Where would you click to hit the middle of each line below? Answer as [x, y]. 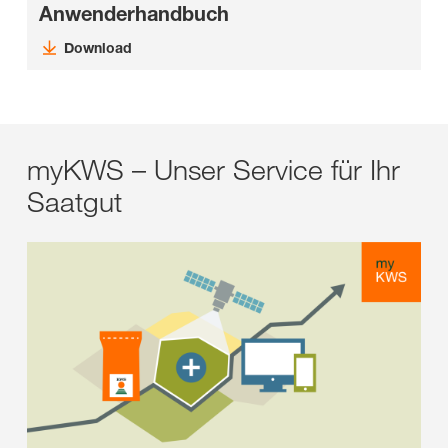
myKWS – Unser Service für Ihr [213, 170]
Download [97, 48]
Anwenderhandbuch [134, 14]
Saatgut [74, 202]
